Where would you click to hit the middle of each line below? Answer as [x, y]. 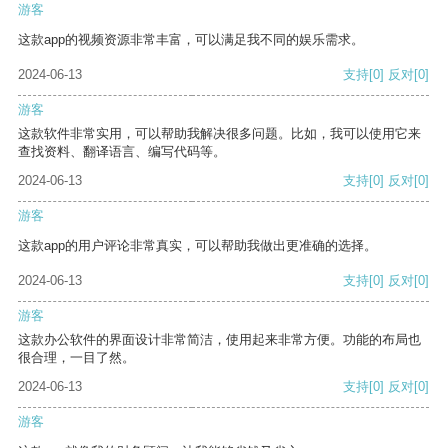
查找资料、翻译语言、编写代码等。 [122, 152]
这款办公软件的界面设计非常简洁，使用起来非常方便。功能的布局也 [219, 340]
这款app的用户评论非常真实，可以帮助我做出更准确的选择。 [197, 246]
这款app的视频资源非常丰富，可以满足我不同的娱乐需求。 [191, 40]
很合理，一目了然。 [76, 358]
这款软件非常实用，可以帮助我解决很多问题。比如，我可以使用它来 [219, 134]
